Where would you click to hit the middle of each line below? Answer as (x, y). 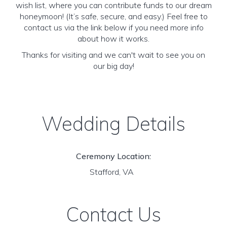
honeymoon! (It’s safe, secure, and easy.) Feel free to (113, 16)
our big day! (113, 66)
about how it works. (113, 39)
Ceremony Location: (113, 156)
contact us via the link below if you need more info (113, 27)
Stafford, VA (113, 172)
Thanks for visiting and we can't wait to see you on (113, 55)
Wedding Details (113, 124)
